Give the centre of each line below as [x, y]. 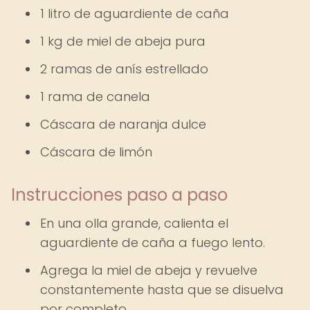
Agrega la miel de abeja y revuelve [149, 270]
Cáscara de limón [96, 152]
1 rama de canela [95, 97]
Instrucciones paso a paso [119, 195]
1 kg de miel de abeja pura [123, 41]
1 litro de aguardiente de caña [135, 13]
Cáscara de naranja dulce [123, 124]
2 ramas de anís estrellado [124, 69]
